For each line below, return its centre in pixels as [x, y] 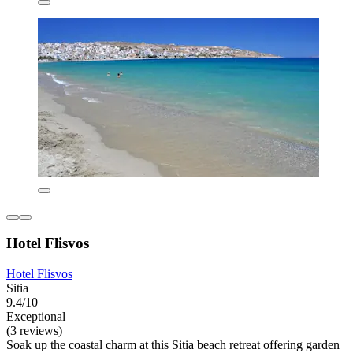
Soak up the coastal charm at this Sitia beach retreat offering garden [173, 344]
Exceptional [36, 316]
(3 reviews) [34, 330]
